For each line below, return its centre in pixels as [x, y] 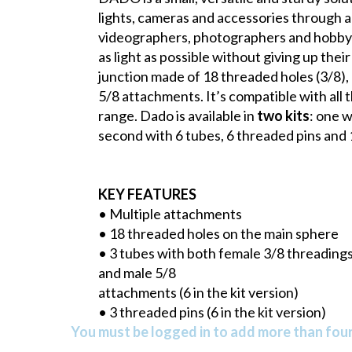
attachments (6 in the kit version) [199, 293]
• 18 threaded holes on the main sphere [219, 234]
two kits [284, 116]
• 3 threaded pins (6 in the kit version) [213, 312]
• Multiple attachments [170, 214]
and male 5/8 [137, 273]
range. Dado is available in [178, 116]
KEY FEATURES [148, 194]
